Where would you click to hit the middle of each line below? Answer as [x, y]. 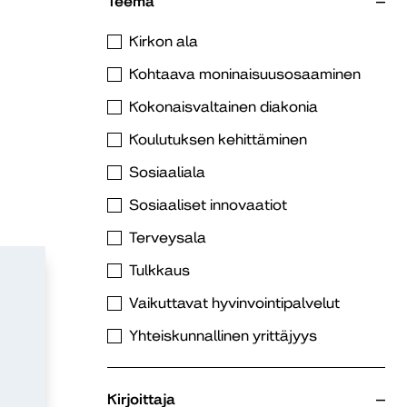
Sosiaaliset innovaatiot [208, 205]
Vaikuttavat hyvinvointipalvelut [234, 303]
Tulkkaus [159, 270]
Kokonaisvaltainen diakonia [223, 107]
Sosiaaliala [167, 172]
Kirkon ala [164, 41]
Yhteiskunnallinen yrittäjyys [223, 336]
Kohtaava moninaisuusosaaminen [245, 74]
